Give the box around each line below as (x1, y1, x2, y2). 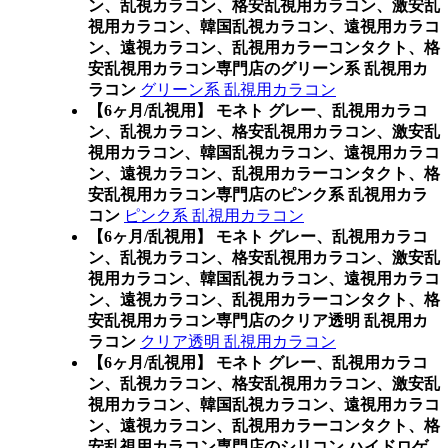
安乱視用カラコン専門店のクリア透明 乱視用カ (88, 312, 428, 329)
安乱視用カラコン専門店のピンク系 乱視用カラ (88, 186, 428, 203)
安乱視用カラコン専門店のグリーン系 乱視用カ (88, 60, 428, 77)
